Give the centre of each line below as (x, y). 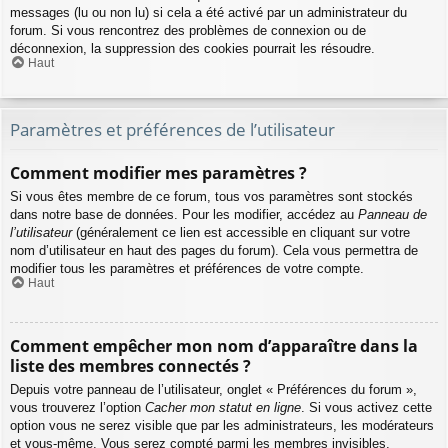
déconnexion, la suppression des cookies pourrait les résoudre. (192, 49)
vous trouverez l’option (77, 407)
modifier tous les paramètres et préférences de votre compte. (187, 269)
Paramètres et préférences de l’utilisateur (172, 129)
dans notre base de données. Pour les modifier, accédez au (184, 215)
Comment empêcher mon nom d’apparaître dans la (214, 345)
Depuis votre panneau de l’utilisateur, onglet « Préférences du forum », (213, 389)
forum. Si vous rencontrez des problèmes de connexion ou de (188, 31)
